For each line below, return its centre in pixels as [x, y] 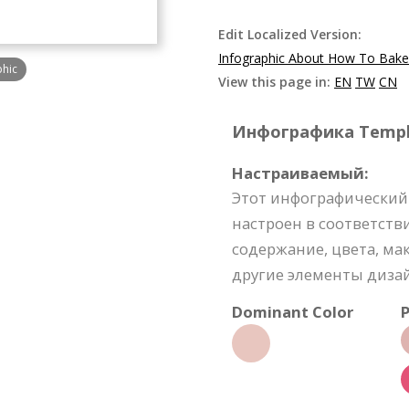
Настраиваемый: [300, 173]
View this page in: [276, 82]
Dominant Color [293, 312]
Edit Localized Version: [290, 34]
